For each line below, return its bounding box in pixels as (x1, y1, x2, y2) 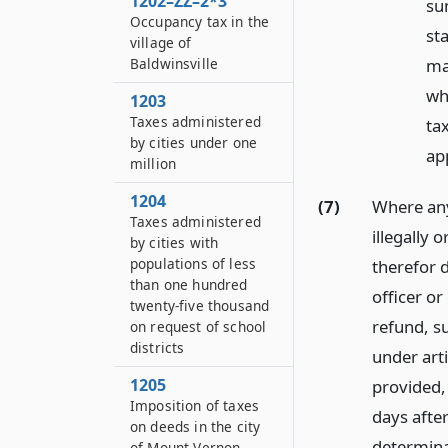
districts (130, 338, 185, 357)
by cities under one (130, 133, 258, 152)
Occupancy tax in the (130, 12, 270, 31)
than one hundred (130, 275, 248, 294)
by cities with (130, 233, 219, 252)
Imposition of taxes (130, 396, 260, 415)
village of (130, 33, 192, 52)
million (130, 154, 177, 173)
